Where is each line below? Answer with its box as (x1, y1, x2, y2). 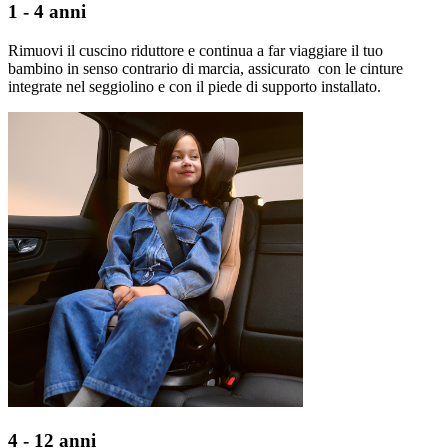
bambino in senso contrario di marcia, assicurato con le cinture (8, 60, 403, 78)
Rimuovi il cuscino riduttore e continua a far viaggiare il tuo (8, 42, 383, 60)
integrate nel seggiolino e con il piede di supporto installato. (8, 78, 381, 96)
